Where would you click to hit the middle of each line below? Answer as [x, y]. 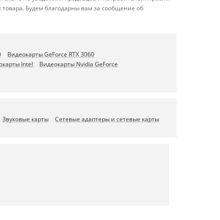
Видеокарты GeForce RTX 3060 [51, 54]
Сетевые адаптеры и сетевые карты [107, 119]
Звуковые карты [26, 119]
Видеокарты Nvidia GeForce [79, 64]
